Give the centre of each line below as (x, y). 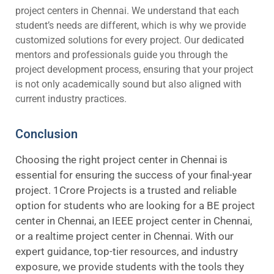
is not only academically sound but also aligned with (128, 84)
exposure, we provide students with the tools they (130, 267)
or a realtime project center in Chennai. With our (124, 236)
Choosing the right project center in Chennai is (121, 160)
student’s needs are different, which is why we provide (131, 25)
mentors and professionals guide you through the (121, 55)
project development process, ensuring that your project (134, 69)
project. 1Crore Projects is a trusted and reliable (126, 190)
